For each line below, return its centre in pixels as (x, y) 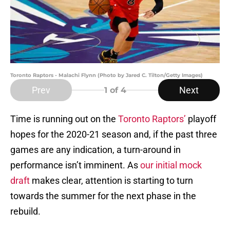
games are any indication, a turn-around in (95, 150)
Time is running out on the (64, 119)
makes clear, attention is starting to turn (111, 181)
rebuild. (25, 212)
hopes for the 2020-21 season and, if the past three (114, 135)
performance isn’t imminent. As (75, 165)
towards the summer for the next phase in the (103, 196)
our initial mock (171, 165)
